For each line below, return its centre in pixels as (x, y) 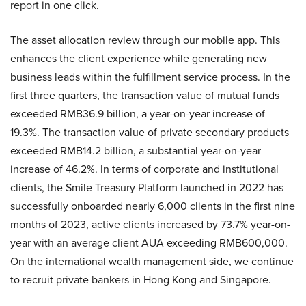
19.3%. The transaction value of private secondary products (150, 132)
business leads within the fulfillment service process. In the (150, 77)
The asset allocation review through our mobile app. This (145, 40)
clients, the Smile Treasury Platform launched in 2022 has (147, 187)
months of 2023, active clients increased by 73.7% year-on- (150, 224)
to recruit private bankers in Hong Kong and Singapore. (141, 280)
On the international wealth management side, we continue (152, 261)
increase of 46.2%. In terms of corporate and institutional (144, 169)
